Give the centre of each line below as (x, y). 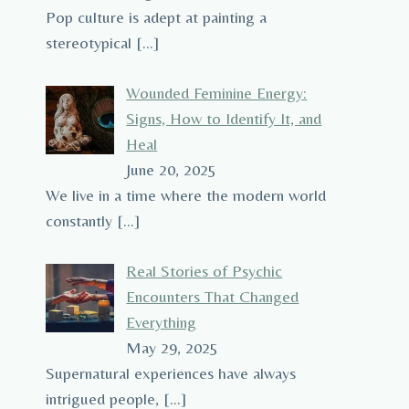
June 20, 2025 (172, 170)
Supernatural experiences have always (170, 373)
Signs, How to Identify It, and (224, 119)
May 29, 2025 (173, 348)
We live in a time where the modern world (185, 195)
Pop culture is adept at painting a (156, 17)
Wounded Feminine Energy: (217, 93)
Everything (162, 322)
